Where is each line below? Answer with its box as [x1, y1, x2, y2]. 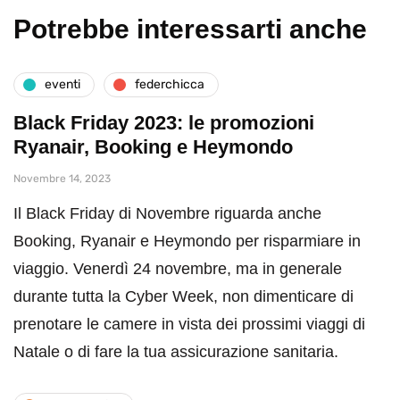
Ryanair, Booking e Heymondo [13, 135, 293, 158]
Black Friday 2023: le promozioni [13, 111, 314, 134]
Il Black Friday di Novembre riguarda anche [13, 204, 321, 222]
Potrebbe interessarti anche [13, 13, 367, 44]
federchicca [135, 77, 204, 93]
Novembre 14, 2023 [13, 171, 111, 185]
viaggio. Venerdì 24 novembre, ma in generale [13, 259, 342, 278]
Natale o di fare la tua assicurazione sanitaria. [13, 342, 338, 361]
